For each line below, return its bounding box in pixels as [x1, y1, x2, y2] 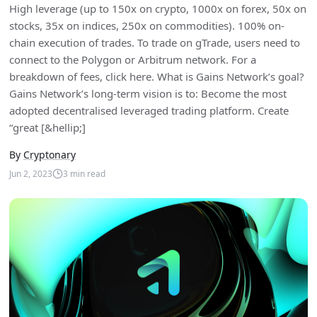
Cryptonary [23, 148, 76, 162]
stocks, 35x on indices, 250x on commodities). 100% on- [8, 18, 284, 33]
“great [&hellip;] [8, 120, 86, 135]
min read [67, 167, 105, 180]
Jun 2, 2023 [8, 167, 52, 180]
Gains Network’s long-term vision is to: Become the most [8, 86, 287, 101]
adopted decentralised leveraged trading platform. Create [8, 103, 289, 118]
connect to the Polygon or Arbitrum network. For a [8, 52, 256, 67]
